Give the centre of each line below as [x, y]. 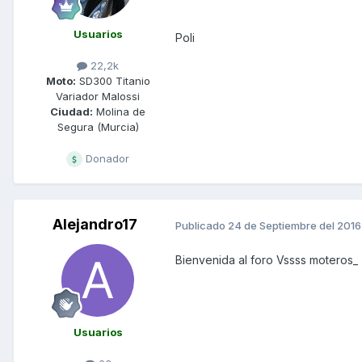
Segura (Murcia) [98, 127]
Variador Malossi [98, 97]
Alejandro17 [95, 225]
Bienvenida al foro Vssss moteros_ [267, 260]
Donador [106, 159]
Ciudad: [72, 112]
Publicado [202, 225]
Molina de [119, 112]
